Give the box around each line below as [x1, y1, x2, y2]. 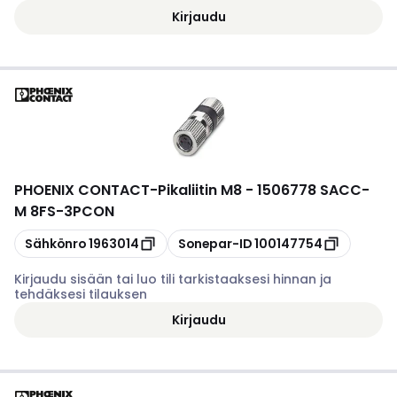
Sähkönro [25, 234, 86, 253]
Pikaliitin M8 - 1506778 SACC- [158, 180, 370, 200]
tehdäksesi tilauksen [14, 285, 147, 303]
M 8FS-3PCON [14, 201, 114, 222]
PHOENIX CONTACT [14, 180, 150, 200]
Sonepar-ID [178, 234, 252, 253]
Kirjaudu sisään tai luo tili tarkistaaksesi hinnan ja [14, 270, 331, 288]
